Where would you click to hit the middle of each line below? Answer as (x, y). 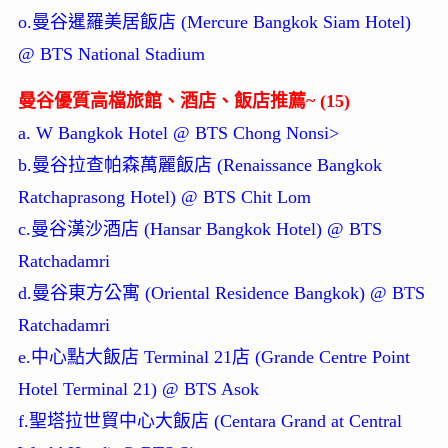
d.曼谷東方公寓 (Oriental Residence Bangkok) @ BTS (221, 293)
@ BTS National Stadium (111, 54)
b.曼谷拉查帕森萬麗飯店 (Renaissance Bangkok (199, 165)
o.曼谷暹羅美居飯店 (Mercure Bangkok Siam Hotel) (214, 22)
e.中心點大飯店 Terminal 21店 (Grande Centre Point (213, 357)
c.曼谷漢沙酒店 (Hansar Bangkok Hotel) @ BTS (199, 229)
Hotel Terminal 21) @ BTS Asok (138, 389)
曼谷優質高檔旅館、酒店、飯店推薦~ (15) (183, 101)
